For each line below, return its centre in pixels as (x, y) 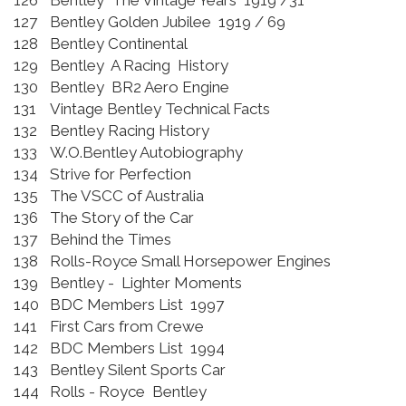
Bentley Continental (121, 44)
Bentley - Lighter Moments (146, 283)
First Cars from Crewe (127, 327)
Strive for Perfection (121, 174)
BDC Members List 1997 (137, 305)
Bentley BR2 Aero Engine (140, 87)
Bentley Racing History (130, 131)
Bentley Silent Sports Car (138, 370)
